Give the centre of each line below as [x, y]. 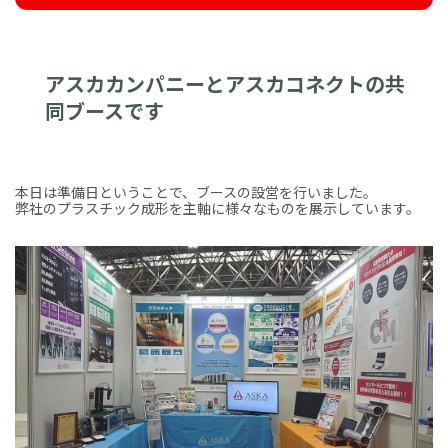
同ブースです [104, 110]
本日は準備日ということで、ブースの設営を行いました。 [196, 192]
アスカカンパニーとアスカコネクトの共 [225, 83]
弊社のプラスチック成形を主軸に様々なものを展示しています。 [217, 208]
